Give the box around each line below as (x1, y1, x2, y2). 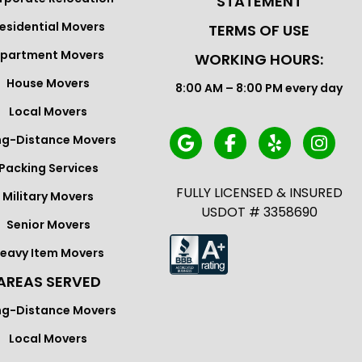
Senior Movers (6, 217, 90, 233)
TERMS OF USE (208, 20, 309, 40)
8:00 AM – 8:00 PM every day (175, 80, 343, 96)
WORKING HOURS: (195, 49, 323, 69)
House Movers (6, 75, 90, 91)
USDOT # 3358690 (200, 203, 318, 221)
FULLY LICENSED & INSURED (175, 183, 343, 202)
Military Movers (2, 188, 94, 204)
